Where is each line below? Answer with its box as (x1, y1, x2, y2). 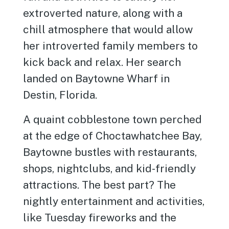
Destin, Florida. (23, 88, 98, 101)
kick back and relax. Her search (23, 56, 181, 68)
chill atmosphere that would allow (23, 23, 193, 36)
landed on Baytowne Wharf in (23, 72, 170, 85)
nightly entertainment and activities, (23, 195, 205, 208)
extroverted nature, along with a (23, 7, 183, 19)
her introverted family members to (23, 39, 198, 52)
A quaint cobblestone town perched (23, 113, 202, 126)
